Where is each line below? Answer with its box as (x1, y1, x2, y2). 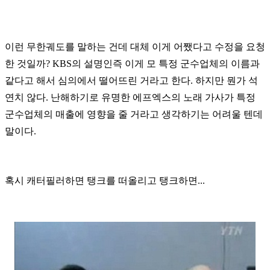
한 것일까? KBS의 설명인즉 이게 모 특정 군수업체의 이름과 (5, 58, 260, 69)
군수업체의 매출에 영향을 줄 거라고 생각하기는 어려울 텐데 (5, 108, 263, 119)
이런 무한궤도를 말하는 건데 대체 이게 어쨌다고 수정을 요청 (5, 41, 265, 52)
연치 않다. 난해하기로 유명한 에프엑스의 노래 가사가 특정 (5, 92, 256, 102)
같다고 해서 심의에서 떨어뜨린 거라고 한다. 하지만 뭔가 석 (5, 75, 258, 86)
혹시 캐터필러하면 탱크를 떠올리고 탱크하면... (5, 175, 205, 186)
